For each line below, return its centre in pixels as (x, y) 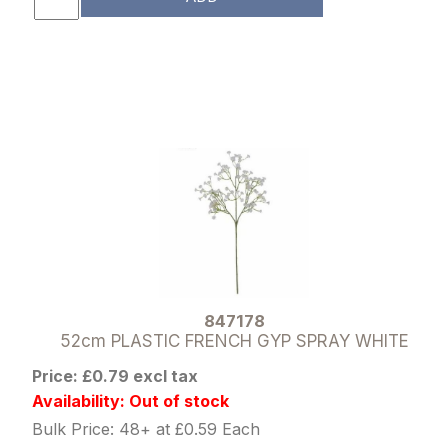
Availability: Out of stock (131, 400)
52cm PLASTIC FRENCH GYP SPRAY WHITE (234, 340)
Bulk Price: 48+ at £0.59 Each (146, 428)
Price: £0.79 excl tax (115, 375)
